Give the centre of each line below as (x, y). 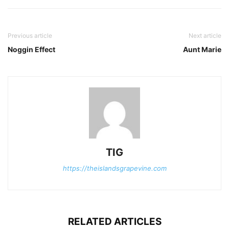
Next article (205, 36)
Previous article (30, 36)
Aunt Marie (202, 50)
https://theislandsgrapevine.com (114, 168)
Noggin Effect (31, 50)
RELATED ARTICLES (114, 222)
